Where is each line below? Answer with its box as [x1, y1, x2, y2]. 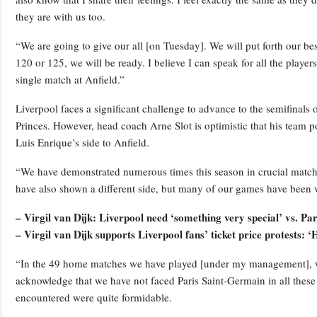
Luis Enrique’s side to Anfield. [16, 135, 149, 150]
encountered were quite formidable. [16, 290, 172, 305]
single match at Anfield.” [16, 72, 125, 87]
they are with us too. [16, 9, 105, 24]
